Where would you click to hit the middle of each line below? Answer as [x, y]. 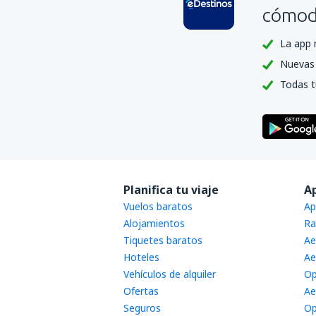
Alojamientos [154, 223]
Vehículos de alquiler [169, 274]
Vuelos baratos [158, 206]
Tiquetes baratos [163, 240]
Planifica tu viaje [171, 190]
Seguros [142, 308]
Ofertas [141, 291]
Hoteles [141, 257]
